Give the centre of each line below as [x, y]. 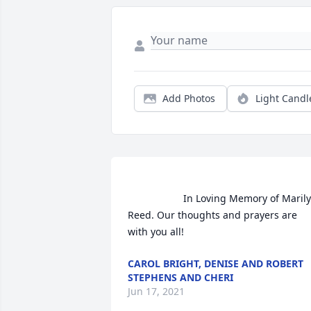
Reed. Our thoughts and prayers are [212, 215]
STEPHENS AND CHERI [180, 278]
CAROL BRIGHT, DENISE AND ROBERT [216, 264]
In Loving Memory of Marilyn [155, 199]
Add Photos [189, 99]
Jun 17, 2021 [156, 292]
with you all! [178, 232]
